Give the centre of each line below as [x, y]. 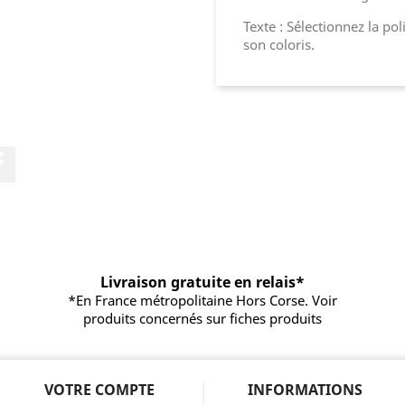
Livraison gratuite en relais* [202, 282]
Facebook [48, 155]
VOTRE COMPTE [99, 389]
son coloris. [279, 44]
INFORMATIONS [305, 389]
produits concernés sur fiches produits [202, 318]
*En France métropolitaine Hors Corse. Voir [202, 300]
